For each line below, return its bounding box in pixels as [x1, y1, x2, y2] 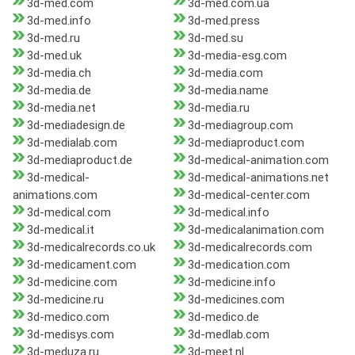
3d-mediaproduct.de [27, 153, 132, 168]
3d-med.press [187, 13, 260, 29]
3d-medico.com [27, 310, 109, 325]
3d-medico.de [187, 310, 259, 325]
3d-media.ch [27, 66, 91, 81]
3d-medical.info [187, 205, 269, 220]
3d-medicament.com [27, 258, 136, 273]
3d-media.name [187, 83, 269, 98]
